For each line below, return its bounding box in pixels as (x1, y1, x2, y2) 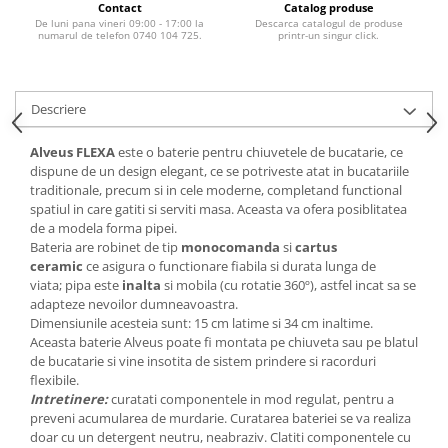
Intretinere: (30, 389, 108, 408)
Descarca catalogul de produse (254, 15, 403, 30)
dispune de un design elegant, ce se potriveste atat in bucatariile (30, 161, 409, 180)
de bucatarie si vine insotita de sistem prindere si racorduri (30, 351, 376, 370)
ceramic (30, 256, 83, 275)
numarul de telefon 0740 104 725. (37, 27, 202, 42)
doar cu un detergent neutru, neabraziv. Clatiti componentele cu (30, 427, 411, 446)
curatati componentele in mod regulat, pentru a (108, 389, 394, 408)
